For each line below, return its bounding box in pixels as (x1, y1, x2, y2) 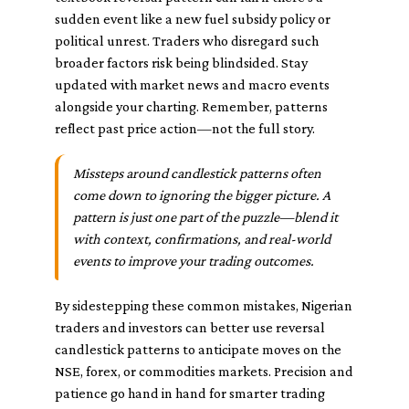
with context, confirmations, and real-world (73, 231, 330, 246)
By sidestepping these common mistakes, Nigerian (55, 298, 352, 313)
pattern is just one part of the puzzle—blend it (73, 209, 338, 225)
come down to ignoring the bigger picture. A (73, 187, 330, 203)
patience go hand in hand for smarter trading (55, 385, 325, 401)
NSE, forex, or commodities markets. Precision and (55, 363, 353, 379)
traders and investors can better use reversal (55, 320, 325, 335)
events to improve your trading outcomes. (73, 253, 314, 268)
